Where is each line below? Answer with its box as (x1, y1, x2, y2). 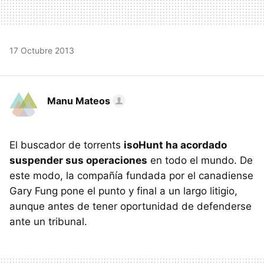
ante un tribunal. (9, 215, 87, 227)
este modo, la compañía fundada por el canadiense (9, 169, 253, 181)
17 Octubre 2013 (9, 45, 74, 55)
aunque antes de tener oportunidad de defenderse (9, 200, 252, 212)
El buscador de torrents (9, 138, 124, 151)
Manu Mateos (47, 94, 110, 107)
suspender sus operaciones (9, 154, 147, 166)
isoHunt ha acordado (124, 138, 227, 151)
